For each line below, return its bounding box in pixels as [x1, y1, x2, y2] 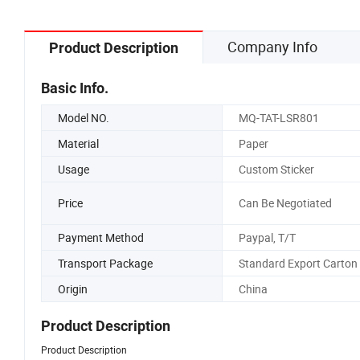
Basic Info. [41, 79, 108, 96]
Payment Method [58, 229, 144, 245]
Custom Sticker [238, 161, 314, 177]
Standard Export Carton [238, 255, 358, 271]
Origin [58, 280, 88, 297]
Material [58, 135, 99, 151]
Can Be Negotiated [238, 195, 332, 211]
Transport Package [58, 255, 153, 271]
